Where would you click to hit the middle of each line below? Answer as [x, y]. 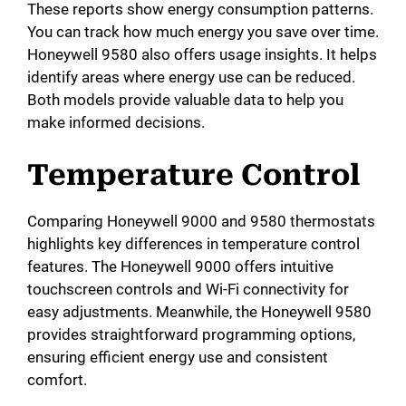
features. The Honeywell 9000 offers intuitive [180, 266]
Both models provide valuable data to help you [185, 100]
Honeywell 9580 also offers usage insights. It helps [202, 55]
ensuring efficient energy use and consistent [178, 357]
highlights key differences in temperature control [193, 243]
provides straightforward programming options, [191, 334]
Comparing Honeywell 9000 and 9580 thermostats [201, 221]
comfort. [57, 379]
